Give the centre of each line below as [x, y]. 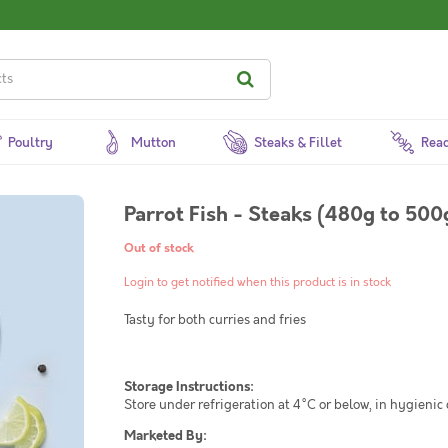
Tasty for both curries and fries [215, 320]
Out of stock [159, 248]
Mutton [154, 143]
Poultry [31, 143]
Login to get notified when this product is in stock [257, 282]
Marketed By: [165, 436]
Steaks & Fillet [298, 143]
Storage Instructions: [189, 387]
